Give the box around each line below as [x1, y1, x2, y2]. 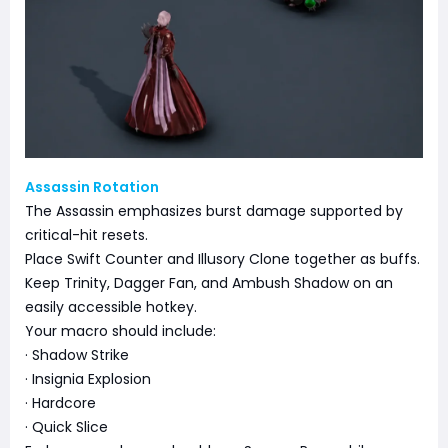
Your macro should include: [25, 321, 216, 342]
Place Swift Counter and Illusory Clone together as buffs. [25, 249, 420, 270]
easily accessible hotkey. [25, 297, 197, 318]
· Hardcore [25, 393, 96, 414]
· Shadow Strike [25, 345, 129, 366]
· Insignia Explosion [25, 369, 151, 390]
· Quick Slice [25, 417, 108, 438]
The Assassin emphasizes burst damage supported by [25, 201, 403, 222]
